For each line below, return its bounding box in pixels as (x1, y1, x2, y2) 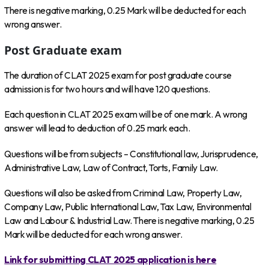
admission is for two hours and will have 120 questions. (4, 83, 210, 95)
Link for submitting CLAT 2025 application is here (4, 254, 217, 266)
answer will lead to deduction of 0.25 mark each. (4, 122, 190, 134)
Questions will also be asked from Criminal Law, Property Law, (4, 187, 242, 199)
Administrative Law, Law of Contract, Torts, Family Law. (4, 162, 218, 174)
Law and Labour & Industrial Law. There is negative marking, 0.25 (4, 215, 255, 227)
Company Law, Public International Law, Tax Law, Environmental (4, 201, 252, 213)
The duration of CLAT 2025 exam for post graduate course (4, 69, 232, 81)
